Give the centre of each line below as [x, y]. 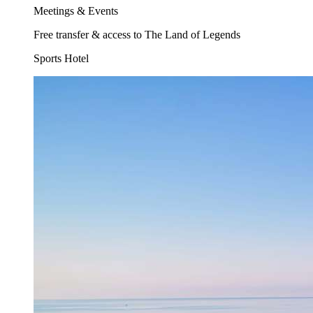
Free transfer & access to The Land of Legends [137, 35]
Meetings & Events [76, 11]
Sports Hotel [61, 59]
